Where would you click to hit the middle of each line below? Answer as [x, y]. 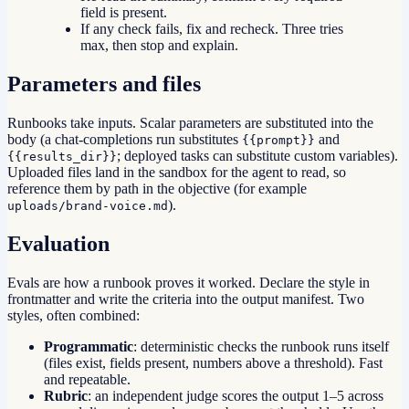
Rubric [66, 395]
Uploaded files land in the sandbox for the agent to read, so [177, 172]
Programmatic [89, 346]
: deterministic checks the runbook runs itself [261, 346]
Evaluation [58, 243]
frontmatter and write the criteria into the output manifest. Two [186, 299]
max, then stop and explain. [159, 46]
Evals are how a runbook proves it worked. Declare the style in [189, 282]
